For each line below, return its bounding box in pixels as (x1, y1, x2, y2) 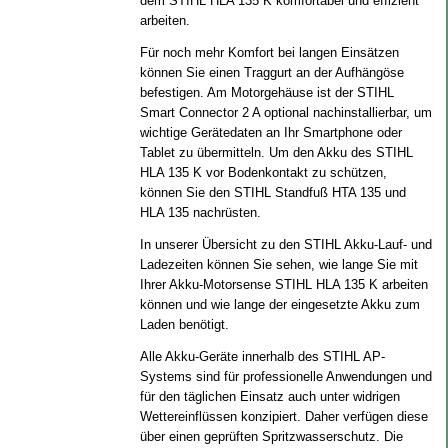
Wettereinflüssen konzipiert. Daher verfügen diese (139, 409, 428, 424)
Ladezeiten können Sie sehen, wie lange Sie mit (139, 257, 418, 272)
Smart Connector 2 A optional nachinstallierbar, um (139, 105, 432, 120)
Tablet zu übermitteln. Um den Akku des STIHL (139, 145, 413, 160)
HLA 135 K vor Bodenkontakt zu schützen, (139, 165, 387, 180)
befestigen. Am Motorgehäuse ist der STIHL (139, 85, 394, 100)
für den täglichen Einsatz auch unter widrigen (139, 389, 400, 404)
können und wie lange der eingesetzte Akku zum (139, 297, 420, 312)
